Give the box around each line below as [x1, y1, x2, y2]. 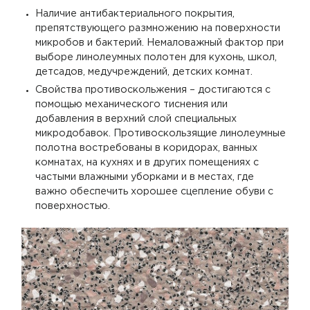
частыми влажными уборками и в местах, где [35, 173, 255, 182]
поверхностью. [35, 202, 111, 211]
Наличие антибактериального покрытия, [35, 9, 235, 18]
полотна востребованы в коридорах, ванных [35, 144, 258, 153]
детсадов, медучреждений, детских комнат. [35, 67, 253, 76]
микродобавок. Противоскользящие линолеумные [35, 129, 286, 138]
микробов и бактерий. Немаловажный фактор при [35, 38, 284, 47]
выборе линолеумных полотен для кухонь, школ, [35, 53, 277, 62]
